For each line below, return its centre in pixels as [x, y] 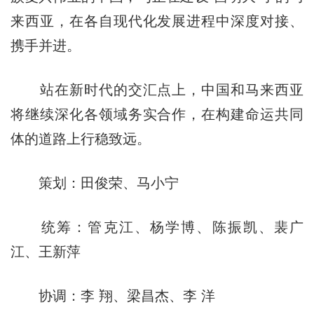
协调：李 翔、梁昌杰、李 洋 [112, 295]
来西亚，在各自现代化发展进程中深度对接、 [157, 21]
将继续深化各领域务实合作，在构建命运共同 [157, 114]
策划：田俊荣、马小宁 [94, 183]
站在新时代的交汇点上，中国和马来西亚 [157, 89]
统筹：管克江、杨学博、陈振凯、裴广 [157, 227]
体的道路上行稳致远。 [80, 138]
